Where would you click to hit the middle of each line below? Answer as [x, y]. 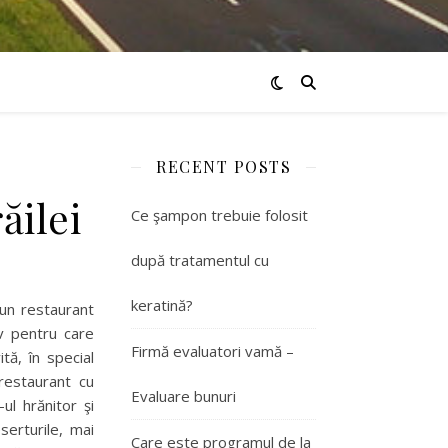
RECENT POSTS [223, 166]
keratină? [162, 305]
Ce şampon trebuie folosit [219, 215]
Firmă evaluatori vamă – [212, 351]
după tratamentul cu [200, 260]
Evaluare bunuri [183, 396]
